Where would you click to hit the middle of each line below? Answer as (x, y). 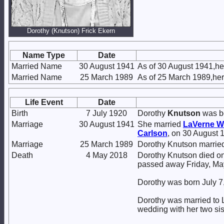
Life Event (44, 102)
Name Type (44, 55)
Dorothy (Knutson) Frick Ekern (71, 31)
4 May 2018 (106, 155)
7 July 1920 (106, 113)
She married (160, 124)
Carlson (152, 133)
